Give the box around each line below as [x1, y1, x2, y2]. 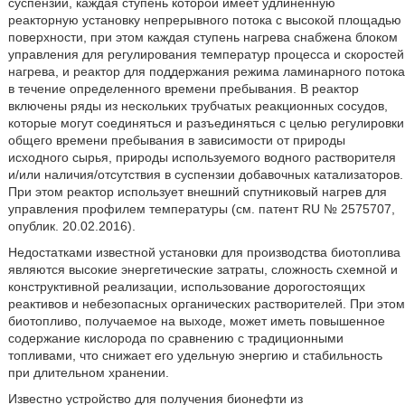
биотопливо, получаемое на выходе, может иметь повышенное [7, 314, 385, 328]
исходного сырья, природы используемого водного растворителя [7, 150, 396, 165]
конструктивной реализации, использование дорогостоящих [7, 279, 365, 294]
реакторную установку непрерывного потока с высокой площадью [7, 13, 401, 27]
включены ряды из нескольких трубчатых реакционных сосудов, [7, 99, 388, 113]
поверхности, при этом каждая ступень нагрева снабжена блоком [7, 30, 398, 44]
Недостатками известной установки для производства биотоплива [7, 245, 400, 259]
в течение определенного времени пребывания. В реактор [7, 81, 359, 96]
